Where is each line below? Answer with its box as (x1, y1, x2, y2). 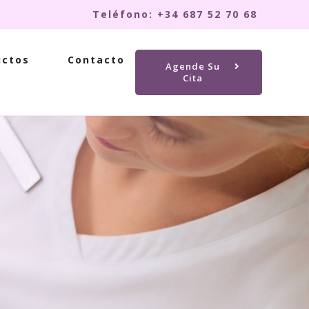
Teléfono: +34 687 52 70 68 (92, 8, 257, 21)
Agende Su (166, 59, 221, 72)
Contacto (67, 53, 125, 66)
